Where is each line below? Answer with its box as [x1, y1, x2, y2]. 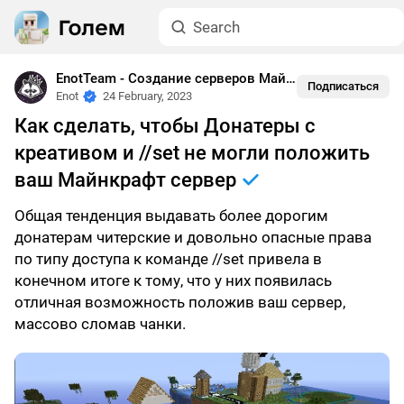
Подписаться [308, 79, 379, 93]
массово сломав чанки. [14, 315, 186, 333]
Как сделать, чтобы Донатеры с [14, 115, 316, 137]
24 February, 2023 [103, 89, 192, 103]
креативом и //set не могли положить [14, 142, 370, 164]
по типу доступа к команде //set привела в [14, 250, 322, 268]
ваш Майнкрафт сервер [14, 169, 241, 191]
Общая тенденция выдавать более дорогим [14, 207, 328, 225]
